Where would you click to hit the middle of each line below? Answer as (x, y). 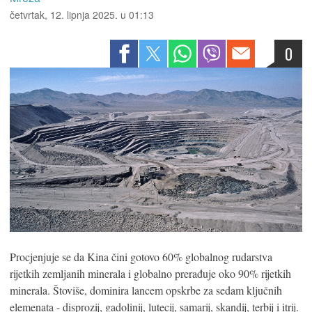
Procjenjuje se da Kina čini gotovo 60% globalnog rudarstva (141, 257)
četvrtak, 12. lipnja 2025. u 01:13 (82, 15)
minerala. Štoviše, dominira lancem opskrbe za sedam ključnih (146, 290)
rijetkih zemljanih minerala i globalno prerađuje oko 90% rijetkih (150, 274)
